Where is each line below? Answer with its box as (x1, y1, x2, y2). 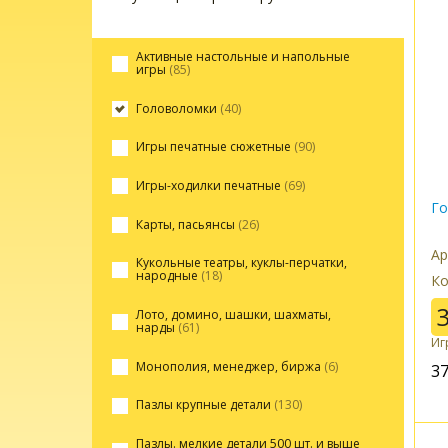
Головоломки (135, 99, 220, 117)
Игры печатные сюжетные (135, 138, 294, 156)
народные (135, 267, 201, 285)
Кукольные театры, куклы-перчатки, (135, 254, 347, 272)
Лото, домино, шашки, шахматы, (135, 306, 331, 324)
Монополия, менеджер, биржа (135, 357, 324, 375)
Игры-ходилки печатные (135, 177, 284, 195)
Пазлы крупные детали (135, 396, 274, 414)
